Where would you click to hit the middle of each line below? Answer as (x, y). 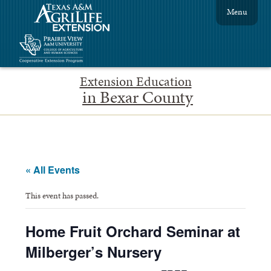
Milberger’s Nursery (94, 251)
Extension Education (135, 81)
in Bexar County (138, 97)
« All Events (53, 169)
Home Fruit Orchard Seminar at (133, 231)
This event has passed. (62, 195)
